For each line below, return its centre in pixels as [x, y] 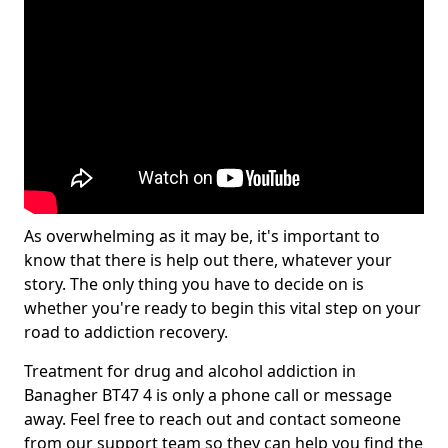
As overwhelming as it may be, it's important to [202, 236]
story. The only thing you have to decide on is [194, 284]
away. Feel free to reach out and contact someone [212, 419]
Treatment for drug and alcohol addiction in [190, 371]
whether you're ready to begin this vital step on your [222, 308]
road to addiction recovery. [126, 332]
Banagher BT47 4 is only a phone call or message [208, 395]
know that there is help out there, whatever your [208, 260]
